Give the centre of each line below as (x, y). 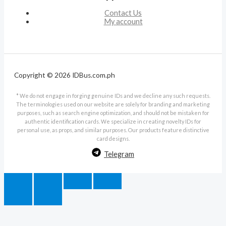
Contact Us (123, 13)
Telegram (119, 154)
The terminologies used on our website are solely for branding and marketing (113, 104)
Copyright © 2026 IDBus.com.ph (65, 75)
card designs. (113, 139)
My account (123, 22)
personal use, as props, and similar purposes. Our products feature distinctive (113, 130)
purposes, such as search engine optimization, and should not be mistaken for (113, 113)
